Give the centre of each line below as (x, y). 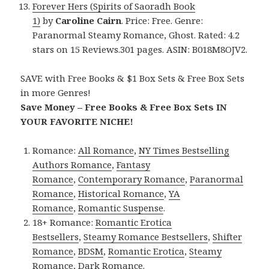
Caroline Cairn (89, 20)
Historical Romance (121, 193)
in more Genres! (56, 92)
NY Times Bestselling (184, 150)
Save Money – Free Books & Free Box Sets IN (124, 107)
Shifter (228, 236)
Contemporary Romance (132, 179)
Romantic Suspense (121, 207)
